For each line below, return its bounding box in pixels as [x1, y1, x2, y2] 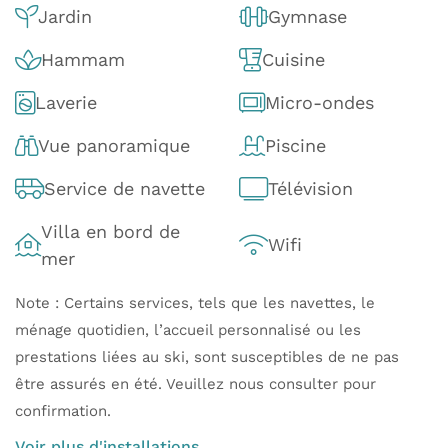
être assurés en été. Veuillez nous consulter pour [15, 374, 376, 393]
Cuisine [262, 48, 325, 70]
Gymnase [268, 5, 347, 27]
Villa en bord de [41, 220, 180, 242]
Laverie [35, 91, 97, 113]
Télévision [268, 177, 353, 199]
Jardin [38, 5, 92, 27]
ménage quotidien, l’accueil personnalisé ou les [15, 320, 361, 339]
